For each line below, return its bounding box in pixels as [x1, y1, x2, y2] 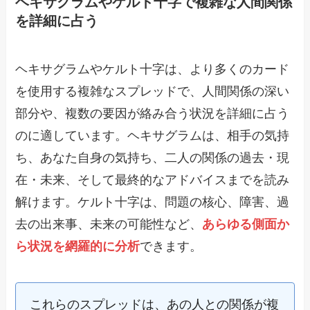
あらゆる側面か [202, 217, 290, 231]
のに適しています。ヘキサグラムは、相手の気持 [15, 128, 290, 143]
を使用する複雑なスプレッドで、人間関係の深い [15, 84, 290, 98]
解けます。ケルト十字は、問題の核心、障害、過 [15, 194, 290, 209]
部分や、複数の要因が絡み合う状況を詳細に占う [15, 106, 290, 120]
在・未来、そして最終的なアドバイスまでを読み [15, 172, 290, 187]
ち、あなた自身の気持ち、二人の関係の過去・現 [15, 150, 290, 165]
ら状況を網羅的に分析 [15, 239, 140, 253]
